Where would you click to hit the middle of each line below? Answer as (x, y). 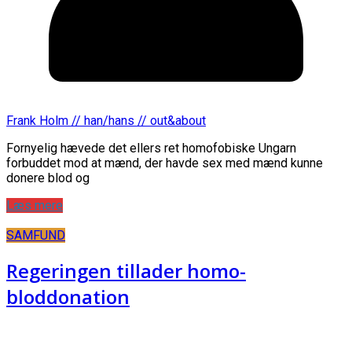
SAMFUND (36, 235)
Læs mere (35, 205)
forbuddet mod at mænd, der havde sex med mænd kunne (165, 163)
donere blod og (48, 178)
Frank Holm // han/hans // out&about (106, 120)
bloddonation (68, 297)
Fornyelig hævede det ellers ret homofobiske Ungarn (151, 148)
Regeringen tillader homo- (126, 271)
